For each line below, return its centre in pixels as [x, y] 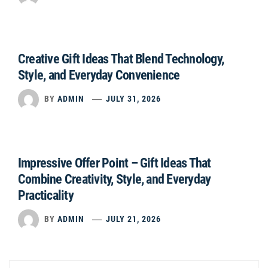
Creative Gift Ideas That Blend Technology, [121, 59]
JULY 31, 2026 [134, 99]
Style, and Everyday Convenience [99, 75]
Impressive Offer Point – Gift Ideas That [115, 163]
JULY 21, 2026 [134, 219]
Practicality [46, 195]
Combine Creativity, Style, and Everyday [115, 179]
